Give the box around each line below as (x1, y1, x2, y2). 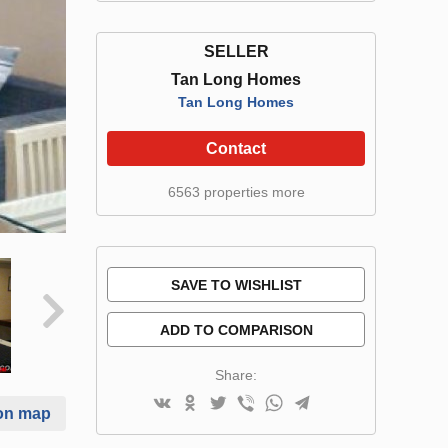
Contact (206, 140, 266, 157)
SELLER (203, 43, 269, 60)
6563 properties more (167, 184, 305, 200)
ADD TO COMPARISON (159, 322, 313, 338)
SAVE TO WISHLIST (170, 277, 302, 293)
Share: (215, 367, 257, 383)
